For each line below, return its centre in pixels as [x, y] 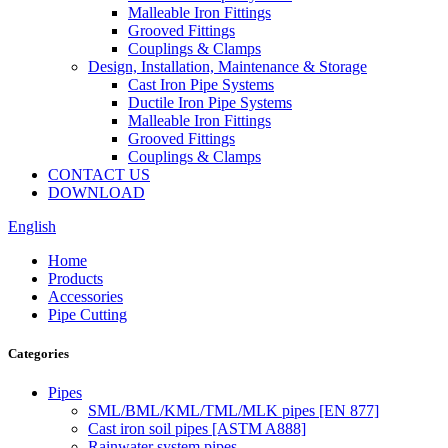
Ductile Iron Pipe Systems [210, 102]
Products [75, 278]
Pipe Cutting [87, 314]
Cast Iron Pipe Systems [201, 84]
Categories [38, 354]
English [32, 226]
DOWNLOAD [96, 192]
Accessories [85, 296]
